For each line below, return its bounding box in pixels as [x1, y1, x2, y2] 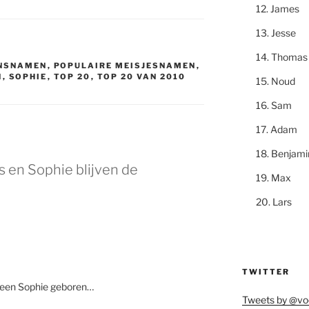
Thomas [270, 51, 308, 63]
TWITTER [241, 267, 290, 277]
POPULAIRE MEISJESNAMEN [53, 61, 197, 71]
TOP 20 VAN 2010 [97, 72, 186, 82]
